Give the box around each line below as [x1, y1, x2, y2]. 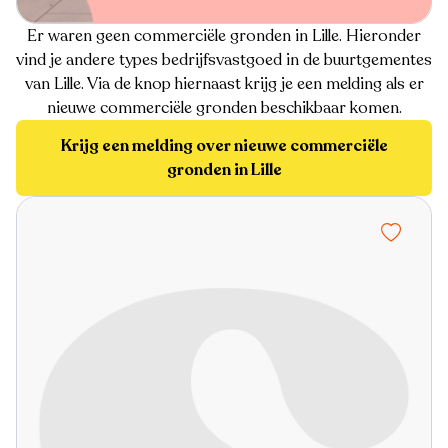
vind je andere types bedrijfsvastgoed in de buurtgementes [16, 49, 432, 72]
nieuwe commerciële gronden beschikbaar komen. [46, 97, 402, 120]
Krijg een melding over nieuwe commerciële [60, 135, 388, 158]
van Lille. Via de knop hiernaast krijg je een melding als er [24, 73, 424, 96]
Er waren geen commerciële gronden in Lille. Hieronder [27, 25, 421, 48]
